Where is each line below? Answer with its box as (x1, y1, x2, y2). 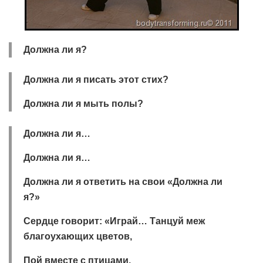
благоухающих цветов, (23, 231, 132, 241)
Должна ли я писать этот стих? (23, 75, 168, 85)
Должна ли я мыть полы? (23, 99, 143, 109)
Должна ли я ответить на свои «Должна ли (23, 177, 222, 187)
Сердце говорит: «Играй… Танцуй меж (23, 216, 205, 226)
